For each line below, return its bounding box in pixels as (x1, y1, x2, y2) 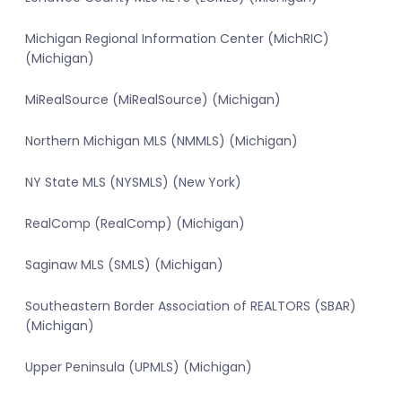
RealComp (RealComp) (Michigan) (25, 214, 245, 233)
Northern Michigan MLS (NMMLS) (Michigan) (25, 132, 298, 151)
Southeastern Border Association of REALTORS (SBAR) (25, 297, 356, 316)
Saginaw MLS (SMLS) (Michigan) (25, 256, 223, 275)
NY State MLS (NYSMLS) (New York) (25, 173, 241, 192)
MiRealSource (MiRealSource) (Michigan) (25, 91, 281, 109)
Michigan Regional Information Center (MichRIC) (25, 30, 329, 48)
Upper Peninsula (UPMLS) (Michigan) (25, 358, 252, 377)
